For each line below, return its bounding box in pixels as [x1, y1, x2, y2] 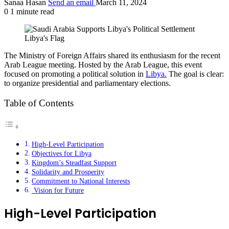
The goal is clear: [167, 70, 224, 79]
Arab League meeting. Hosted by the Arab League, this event [4, 60, 202, 70]
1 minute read [8, 7, 54, 16]
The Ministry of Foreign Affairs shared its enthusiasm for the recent [4, 51, 220, 60]
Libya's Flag [25, 34, 64, 43]
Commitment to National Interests [31, 176, 130, 185]
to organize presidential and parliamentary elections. [4, 79, 171, 88]
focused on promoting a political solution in [4, 70, 146, 79]
